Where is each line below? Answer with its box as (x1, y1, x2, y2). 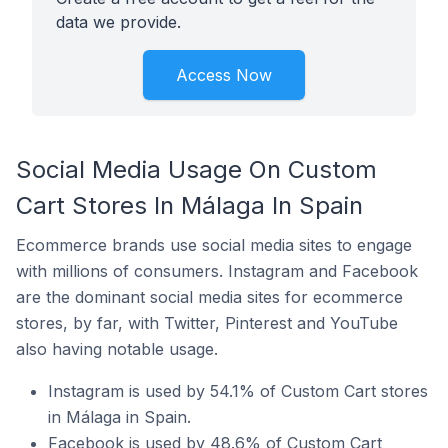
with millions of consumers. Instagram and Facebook (16, 261, 418, 281)
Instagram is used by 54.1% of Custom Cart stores (48, 381, 428, 401)
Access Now (176, 65, 272, 85)
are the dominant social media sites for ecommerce (16, 287, 403, 307)
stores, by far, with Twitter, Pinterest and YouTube (16, 313, 398, 333)
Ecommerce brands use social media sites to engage (16, 235, 412, 255)
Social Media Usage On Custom (16, 155, 377, 184)
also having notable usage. (16, 339, 218, 359)
